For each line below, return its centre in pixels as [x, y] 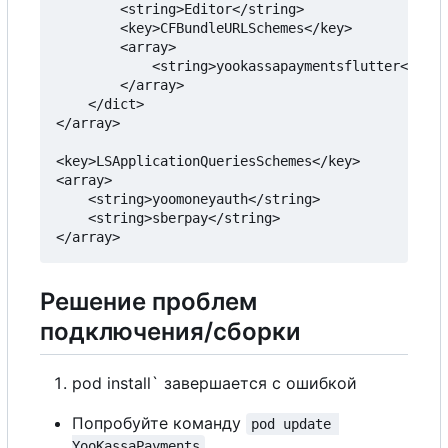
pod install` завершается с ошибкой [214, 382]
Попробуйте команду [159, 422]
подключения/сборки [170, 331]
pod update [295, 423]
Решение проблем [148, 301]
